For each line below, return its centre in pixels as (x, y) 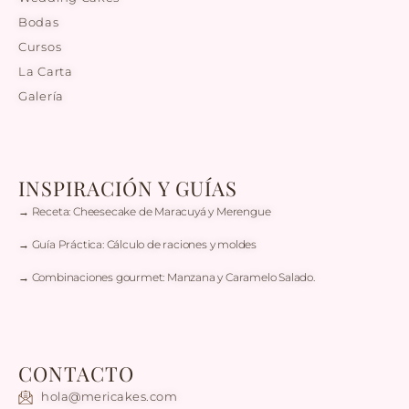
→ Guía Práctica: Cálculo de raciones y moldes (137, 245)
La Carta (46, 72)
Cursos (40, 47)
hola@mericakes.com (109, 397)
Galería (41, 96)
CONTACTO (76, 374)
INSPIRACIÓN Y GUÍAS (128, 189)
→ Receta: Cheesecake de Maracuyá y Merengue (145, 212)
